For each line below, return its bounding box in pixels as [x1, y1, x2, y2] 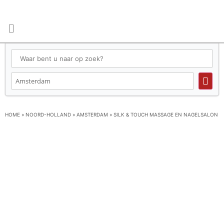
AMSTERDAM [76, 111, 108, 117]
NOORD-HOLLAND [25, 111, 71, 117]
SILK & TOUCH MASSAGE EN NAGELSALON [113, 111, 218, 117]
